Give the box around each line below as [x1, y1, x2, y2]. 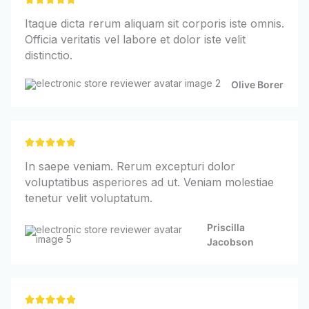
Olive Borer [231, 78, 283, 90]
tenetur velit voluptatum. [25, 190, 152, 205]
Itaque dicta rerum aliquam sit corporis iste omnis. [25, 16, 284, 30]
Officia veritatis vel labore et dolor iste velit [25, 32, 246, 46]
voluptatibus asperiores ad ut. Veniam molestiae [25, 175, 274, 189]
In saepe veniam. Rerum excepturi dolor [25, 159, 235, 173]
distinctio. [25, 48, 72, 62]
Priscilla [207, 221, 245, 233]
